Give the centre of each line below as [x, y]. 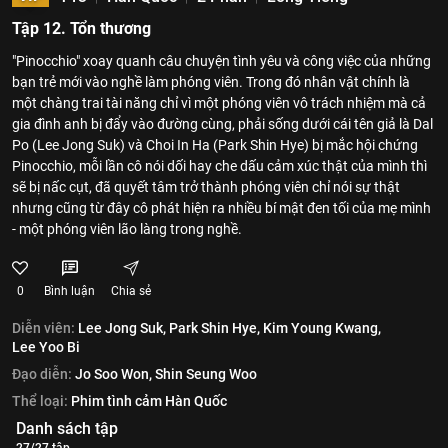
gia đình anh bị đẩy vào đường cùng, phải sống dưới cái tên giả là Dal [222, 124]
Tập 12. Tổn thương [81, 28]
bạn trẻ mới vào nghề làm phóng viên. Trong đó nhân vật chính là [211, 82]
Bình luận [69, 291]
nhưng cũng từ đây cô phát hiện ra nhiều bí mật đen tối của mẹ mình [221, 208]
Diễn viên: [43, 328]
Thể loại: [40, 401]
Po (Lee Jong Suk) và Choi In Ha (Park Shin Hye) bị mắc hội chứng [215, 145]
